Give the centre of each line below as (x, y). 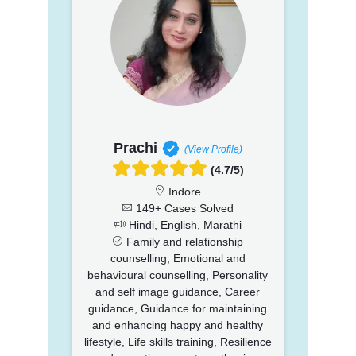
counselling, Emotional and (178, 258)
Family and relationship (184, 241)
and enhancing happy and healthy (178, 325)
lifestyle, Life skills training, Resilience (178, 341)
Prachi (135, 147)
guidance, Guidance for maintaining (178, 308)
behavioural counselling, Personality (178, 275)
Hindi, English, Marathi (183, 224)
